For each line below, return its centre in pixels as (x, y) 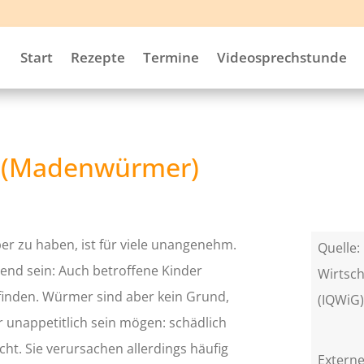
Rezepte (97, 57)
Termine (171, 57)
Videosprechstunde (282, 57)
